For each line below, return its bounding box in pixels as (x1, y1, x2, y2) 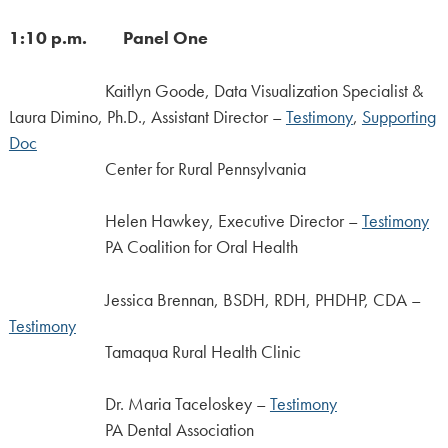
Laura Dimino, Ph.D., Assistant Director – (8, 105, 286, 128)
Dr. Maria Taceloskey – (8, 392, 270, 415)
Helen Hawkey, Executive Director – (104, 210, 362, 233)
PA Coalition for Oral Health (8, 236, 298, 259)
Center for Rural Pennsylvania (8, 157, 306, 180)
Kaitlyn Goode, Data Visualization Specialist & (104, 79, 423, 102)
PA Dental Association (8, 418, 254, 441)
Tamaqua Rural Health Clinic (8, 340, 301, 363)
